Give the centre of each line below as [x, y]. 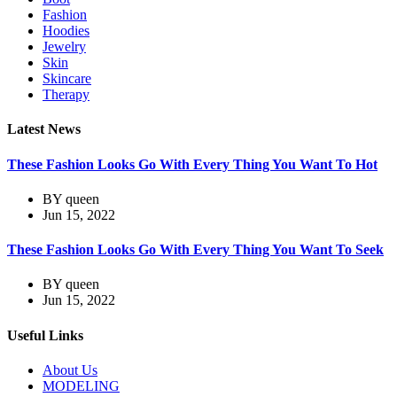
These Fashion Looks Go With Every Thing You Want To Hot [192, 164]
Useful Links [45, 335]
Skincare [67, 79]
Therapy [66, 95]
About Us [70, 370]
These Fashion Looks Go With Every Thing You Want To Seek [195, 250]
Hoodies [66, 31]
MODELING [81, 385]
